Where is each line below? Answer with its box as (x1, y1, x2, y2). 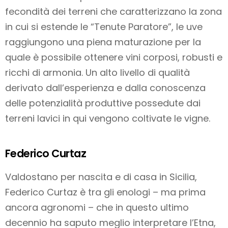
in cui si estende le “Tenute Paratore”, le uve (5, 20, 203, 34)
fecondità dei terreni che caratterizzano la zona (5, 5, 222, 18)
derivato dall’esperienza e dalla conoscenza (5, 81, 206, 95)
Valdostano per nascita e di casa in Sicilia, (5, 170, 197, 184)
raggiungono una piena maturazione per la (5, 36, 201, 49)
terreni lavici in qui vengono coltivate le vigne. (5, 112, 210, 125)
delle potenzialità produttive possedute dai (5, 97, 201, 110)
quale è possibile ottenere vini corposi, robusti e (5, 51, 222, 64)
